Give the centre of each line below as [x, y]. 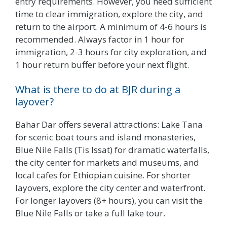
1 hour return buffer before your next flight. [102, 64]
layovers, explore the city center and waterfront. [110, 188]
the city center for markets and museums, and [107, 163]
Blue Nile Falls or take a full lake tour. [90, 213]
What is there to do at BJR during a [98, 90]
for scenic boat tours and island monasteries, [105, 137]
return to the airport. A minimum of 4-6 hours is [111, 26]
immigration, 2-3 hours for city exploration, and [111, 52]
